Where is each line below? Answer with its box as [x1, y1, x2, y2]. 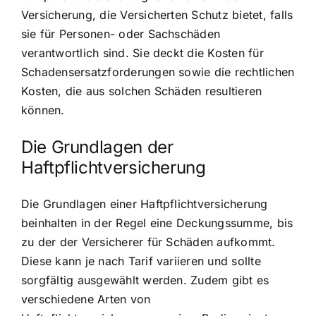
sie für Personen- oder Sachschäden [21, 27, 221, 42]
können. [21, 103, 65, 118]
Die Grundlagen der [21, 137, 174, 158]
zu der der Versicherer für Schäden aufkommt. [21, 235, 276, 250]
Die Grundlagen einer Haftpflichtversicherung [21, 197, 268, 212]
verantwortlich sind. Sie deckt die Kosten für [21, 46, 264, 61]
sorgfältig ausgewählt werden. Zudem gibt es [21, 273, 269, 288]
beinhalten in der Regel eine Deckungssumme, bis [21, 216, 293, 231]
